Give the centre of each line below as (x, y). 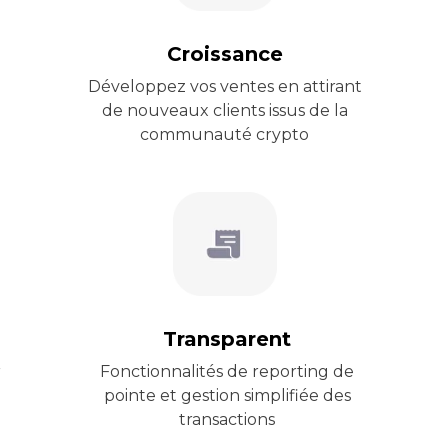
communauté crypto (224, 134)
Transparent (227, 339)
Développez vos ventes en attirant (224, 86)
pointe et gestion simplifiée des (227, 395)
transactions (227, 419)
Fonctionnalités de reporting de (227, 371)
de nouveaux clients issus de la (224, 110)
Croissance (225, 54)
